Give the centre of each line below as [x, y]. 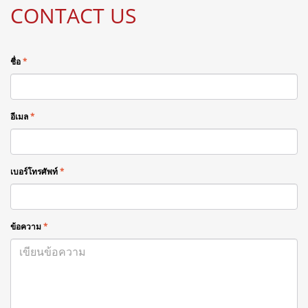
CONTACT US [73, 15]
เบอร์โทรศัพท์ [34, 172]
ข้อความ [26, 227]
